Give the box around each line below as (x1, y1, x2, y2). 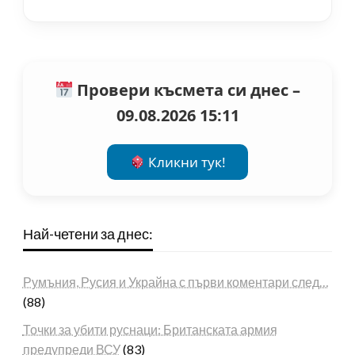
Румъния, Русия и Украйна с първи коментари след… (22, 274, 329, 290)
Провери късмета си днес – (72, 78, 300, 101)
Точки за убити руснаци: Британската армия (22, 322, 277, 338)
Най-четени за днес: (22, 225, 153, 243)
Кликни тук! (144, 153, 226, 172)
